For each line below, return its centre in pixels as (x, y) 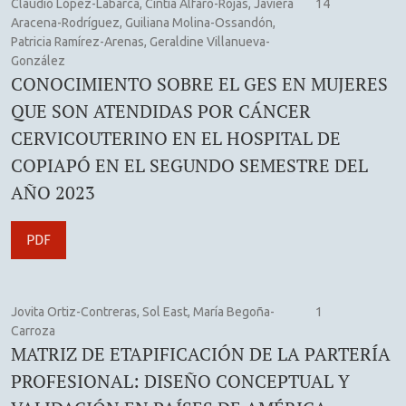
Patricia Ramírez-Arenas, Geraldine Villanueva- (140, 41)
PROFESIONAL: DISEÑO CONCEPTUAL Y (180, 381)
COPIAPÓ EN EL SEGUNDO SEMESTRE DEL (189, 165)
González (38, 60)
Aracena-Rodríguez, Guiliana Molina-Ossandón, (143, 22)
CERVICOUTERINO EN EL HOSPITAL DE (176, 138)
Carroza (33, 330)
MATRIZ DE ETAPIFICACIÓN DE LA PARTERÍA (201, 353)
